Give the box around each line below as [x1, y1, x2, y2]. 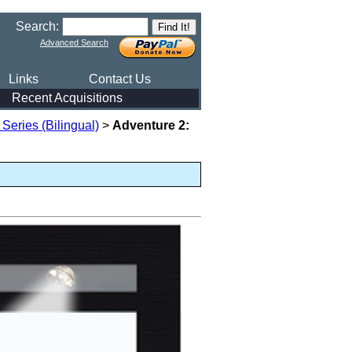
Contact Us [89, 72, 151, 86]
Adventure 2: [112, 119, 189, 132]
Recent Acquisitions [12, 91, 123, 104]
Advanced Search [40, 38, 108, 47]
